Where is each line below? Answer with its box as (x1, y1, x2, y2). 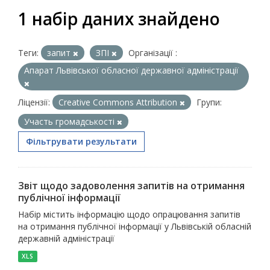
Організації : (128, 47, 177, 58)
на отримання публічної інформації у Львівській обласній (18, 221, 251, 232)
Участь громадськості (24, 116, 117, 127)
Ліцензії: (18, 96, 50, 108)
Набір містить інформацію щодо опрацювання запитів (18, 209, 240, 220)
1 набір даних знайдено (18, 7, 220, 30)
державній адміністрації (18, 233, 115, 244)
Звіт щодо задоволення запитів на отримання (18, 179, 245, 192)
